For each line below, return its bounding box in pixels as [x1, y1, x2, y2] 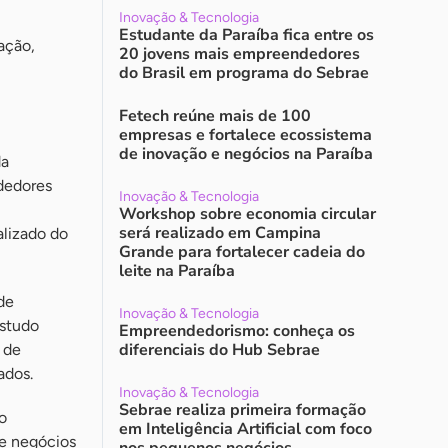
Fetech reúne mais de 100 [119, 105, 311, 127]
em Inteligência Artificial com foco [119, 418, 372, 440]
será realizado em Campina [119, 222, 321, 244]
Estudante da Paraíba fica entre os [119, 24, 374, 46]
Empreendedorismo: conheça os [119, 320, 355, 342]
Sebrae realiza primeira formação [119, 399, 366, 421]
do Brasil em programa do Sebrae [119, 62, 369, 84]
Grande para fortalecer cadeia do [119, 241, 365, 263]
